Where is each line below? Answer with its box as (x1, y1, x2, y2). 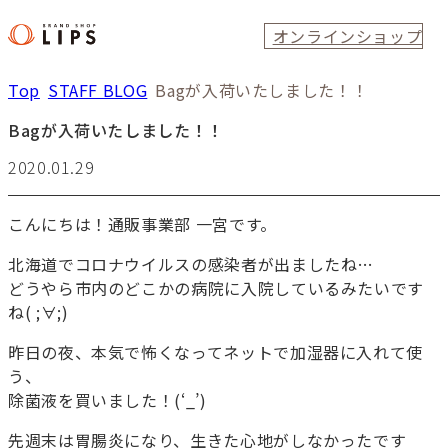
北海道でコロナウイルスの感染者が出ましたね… (8, 252, 375, 277)
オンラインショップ (272, 24, 423, 49)
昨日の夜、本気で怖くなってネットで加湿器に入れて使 (8, 340, 424, 365)
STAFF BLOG (47, 78, 148, 103)
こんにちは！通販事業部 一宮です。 (8, 212, 277, 237)
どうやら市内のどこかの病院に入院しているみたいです (8, 276, 424, 301)
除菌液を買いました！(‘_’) (8, 388, 207, 413)
